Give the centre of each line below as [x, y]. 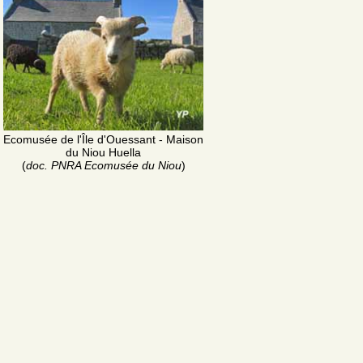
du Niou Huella [103, 152]
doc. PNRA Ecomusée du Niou [103, 165]
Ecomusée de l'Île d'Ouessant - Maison [103, 139]
